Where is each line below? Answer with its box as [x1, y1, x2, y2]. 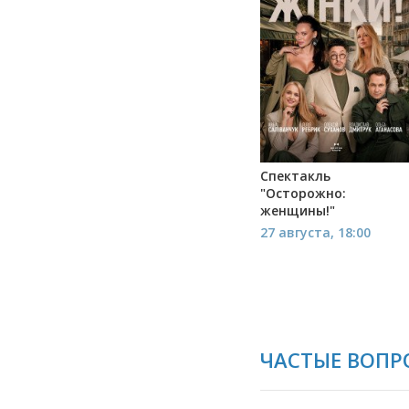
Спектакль [260, 166, 330, 184]
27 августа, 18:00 [260, 223, 371, 241]
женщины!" [260, 201, 335, 219]
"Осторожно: [260, 184, 346, 202]
